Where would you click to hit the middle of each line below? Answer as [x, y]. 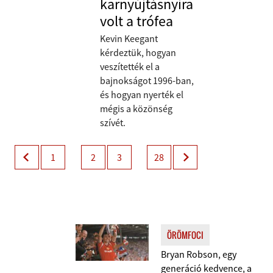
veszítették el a [130, 66]
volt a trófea [136, 21]
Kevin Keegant [129, 38]
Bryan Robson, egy [199, 254]
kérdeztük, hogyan [138, 52]
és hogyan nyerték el [142, 94]
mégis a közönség [136, 108]
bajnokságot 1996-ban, [147, 80]
